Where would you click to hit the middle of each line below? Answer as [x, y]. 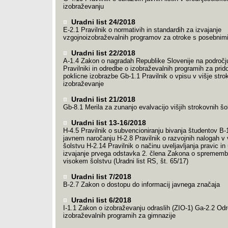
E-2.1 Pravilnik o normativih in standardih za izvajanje [142, 30]
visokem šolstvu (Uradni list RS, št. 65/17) [125, 161]
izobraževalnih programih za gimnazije [119, 216]
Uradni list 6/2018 [100, 200]
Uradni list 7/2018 [100, 177]
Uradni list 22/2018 [102, 53]
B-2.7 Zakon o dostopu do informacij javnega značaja [141, 184]
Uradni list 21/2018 [102, 99]
